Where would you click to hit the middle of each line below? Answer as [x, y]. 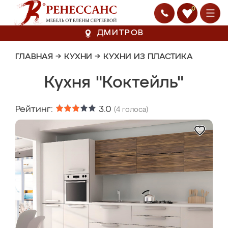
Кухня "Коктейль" [114, 83]
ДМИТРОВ [121, 33]
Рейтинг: [35, 109]
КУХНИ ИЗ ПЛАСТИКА [148, 57]
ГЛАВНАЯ [34, 57]
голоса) [134, 110]
